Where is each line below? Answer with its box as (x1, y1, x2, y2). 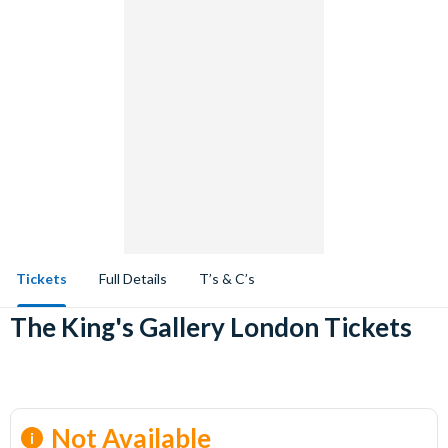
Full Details (99, 270, 167, 287)
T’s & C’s (199, 270, 255, 287)
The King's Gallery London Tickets (10, 311, 412, 343)
